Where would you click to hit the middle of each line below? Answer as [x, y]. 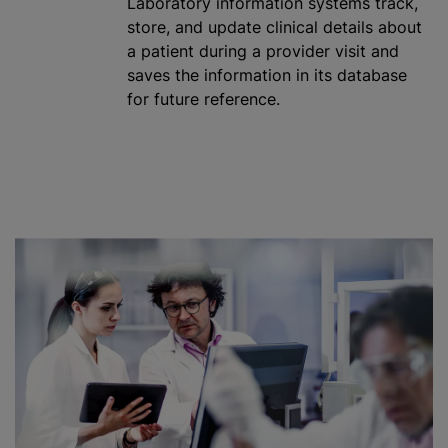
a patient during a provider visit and [263, 51]
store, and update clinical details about [274, 27]
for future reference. [203, 99]
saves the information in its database [267, 75]
